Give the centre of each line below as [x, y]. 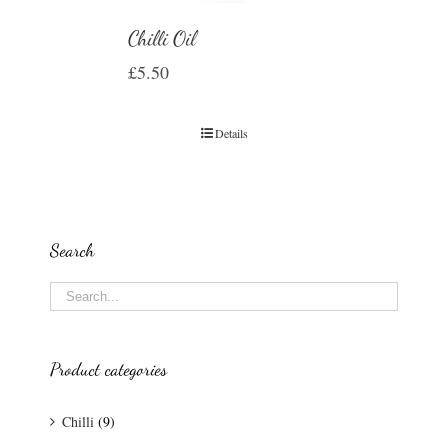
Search [72, 249]
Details [231, 132]
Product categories [108, 368]
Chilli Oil [161, 38]
